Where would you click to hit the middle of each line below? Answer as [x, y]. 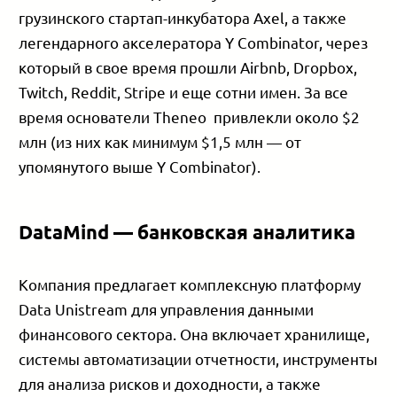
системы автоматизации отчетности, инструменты [198, 359]
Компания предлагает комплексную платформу [190, 284]
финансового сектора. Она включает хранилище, [195, 334]
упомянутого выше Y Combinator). [140, 167]
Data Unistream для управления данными [167, 309]
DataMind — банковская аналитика [187, 232]
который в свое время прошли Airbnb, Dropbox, [188, 67]
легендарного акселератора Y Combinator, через [194, 43]
